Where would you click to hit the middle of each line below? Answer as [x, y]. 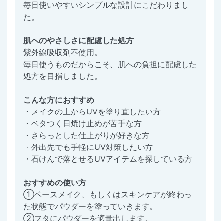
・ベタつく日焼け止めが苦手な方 [82, 124]
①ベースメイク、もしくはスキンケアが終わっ [108, 195]
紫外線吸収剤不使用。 [63, 53]
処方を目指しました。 [63, 76]
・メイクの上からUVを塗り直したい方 [92, 112]
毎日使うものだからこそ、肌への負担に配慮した [110, 64]
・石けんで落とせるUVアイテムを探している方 [108, 159]
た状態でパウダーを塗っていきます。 [90, 206]
